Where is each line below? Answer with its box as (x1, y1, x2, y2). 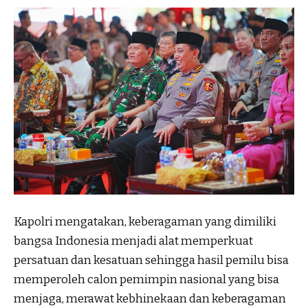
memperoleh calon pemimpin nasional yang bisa (14, 272, 279, 287)
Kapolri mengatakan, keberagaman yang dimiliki (14, 214, 276, 229)
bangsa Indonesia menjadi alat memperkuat (14, 233, 253, 248)
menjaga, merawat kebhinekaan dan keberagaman (14, 291, 286, 306)
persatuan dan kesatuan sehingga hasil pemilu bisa (14, 252, 289, 267)
